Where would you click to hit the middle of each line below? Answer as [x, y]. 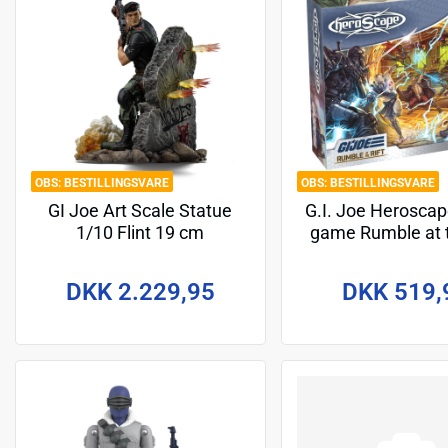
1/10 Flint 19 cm [140, 233]
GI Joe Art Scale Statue [140, 211]
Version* [406, 277]
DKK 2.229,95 [140, 291]
